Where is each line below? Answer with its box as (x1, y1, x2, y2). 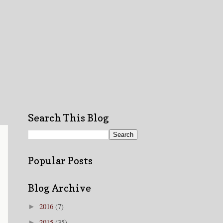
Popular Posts (28, 155, 93, 167)
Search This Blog (28, 112, 109, 124)
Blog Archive (28, 182, 91, 195)
